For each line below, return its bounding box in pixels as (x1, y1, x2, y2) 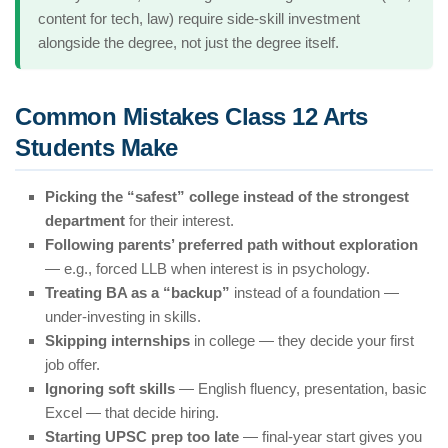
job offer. (45, 356, 100, 374)
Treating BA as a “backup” (45, 284, 230, 302)
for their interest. (125, 212, 234, 230)
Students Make (15, 134, 178, 162)
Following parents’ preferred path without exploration (45, 236, 418, 254)
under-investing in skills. (45, 308, 201, 326)
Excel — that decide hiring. (45, 404, 219, 422)
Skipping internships (45, 332, 190, 350)
